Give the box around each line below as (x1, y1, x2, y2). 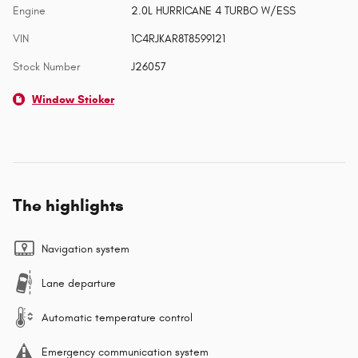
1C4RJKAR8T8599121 (130, 32, 225, 46)
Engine (13, 4, 46, 18)
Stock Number (13, 60, 80, 74)
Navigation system (42, 242, 129, 257)
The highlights (13, 195, 124, 217)
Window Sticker (32, 93, 114, 107)
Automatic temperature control (42, 311, 193, 325)
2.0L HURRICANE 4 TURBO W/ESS (130, 4, 296, 18)
